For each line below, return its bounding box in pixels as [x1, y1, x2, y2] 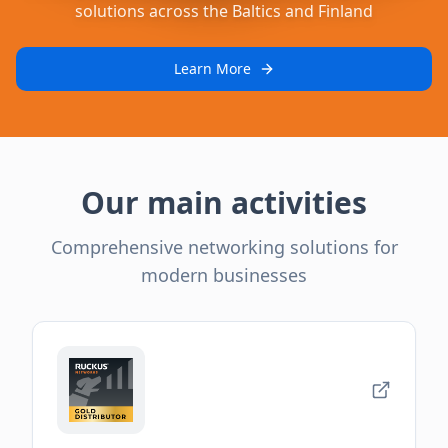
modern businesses [141, 263, 307, 288]
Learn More [173, 58, 251, 78]
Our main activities [81, 182, 367, 224]
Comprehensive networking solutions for [50, 235, 398, 260]
